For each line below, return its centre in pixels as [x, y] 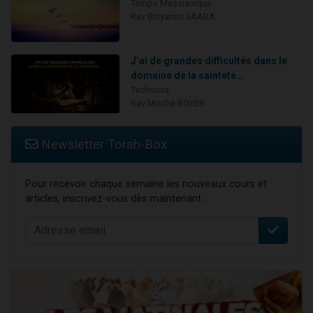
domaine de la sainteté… [187, 76]
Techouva [150, 90]
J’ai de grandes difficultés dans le [209, 61]
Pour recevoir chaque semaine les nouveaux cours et [146, 184]
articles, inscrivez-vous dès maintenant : [116, 198]
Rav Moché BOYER [167, 103]
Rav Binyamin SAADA [173, 17]
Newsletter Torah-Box [102, 144]
